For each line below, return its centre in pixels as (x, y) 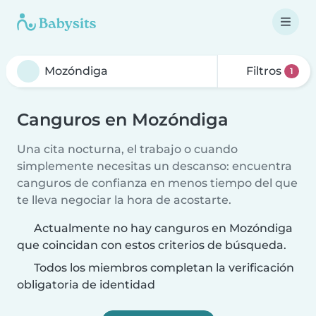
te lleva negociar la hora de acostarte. (124, 200)
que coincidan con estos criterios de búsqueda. (152, 245)
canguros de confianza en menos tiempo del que (157, 183)
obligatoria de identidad (86, 285)
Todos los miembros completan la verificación (163, 268)
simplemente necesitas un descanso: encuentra (154, 166)
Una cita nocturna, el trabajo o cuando (127, 149)
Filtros (264, 71)
